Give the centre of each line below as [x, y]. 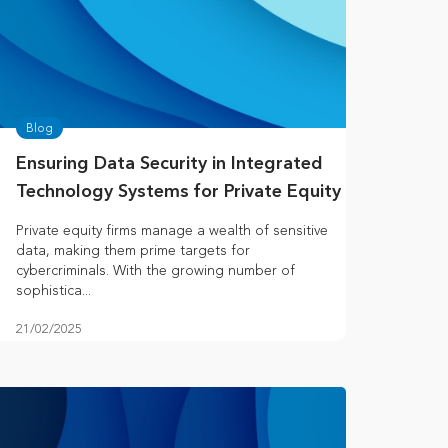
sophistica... [53, 291]
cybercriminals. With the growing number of [155, 271]
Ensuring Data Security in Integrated [169, 164]
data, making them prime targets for [133, 251]
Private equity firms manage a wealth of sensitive [172, 231]
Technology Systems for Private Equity [178, 192]
